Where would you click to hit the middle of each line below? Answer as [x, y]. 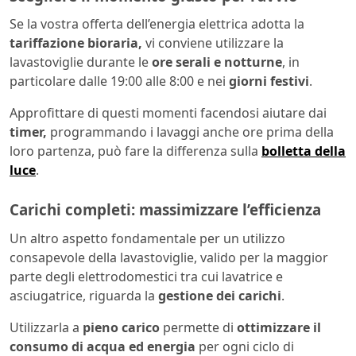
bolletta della [304, 151]
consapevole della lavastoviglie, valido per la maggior [169, 257]
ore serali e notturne [217, 62]
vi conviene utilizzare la [213, 43]
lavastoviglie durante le [81, 62]
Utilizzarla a [46, 327]
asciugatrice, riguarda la [84, 295]
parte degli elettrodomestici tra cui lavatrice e [146, 276]
